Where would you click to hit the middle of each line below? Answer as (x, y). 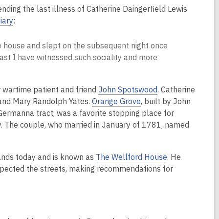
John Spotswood (128, 90)
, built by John (166, 101)
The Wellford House (131, 157)
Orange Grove (116, 101)
